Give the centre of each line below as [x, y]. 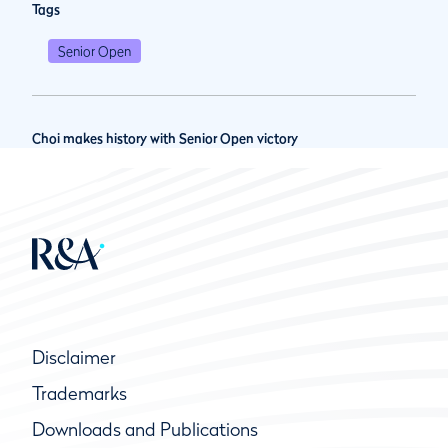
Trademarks [79, 393]
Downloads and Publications [145, 429]
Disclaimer [74, 357]
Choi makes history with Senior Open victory [165, 137]
